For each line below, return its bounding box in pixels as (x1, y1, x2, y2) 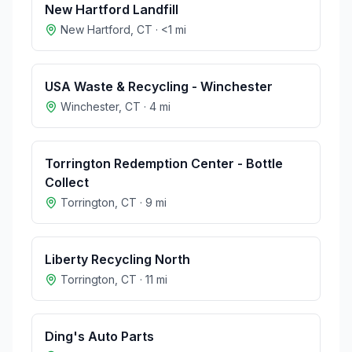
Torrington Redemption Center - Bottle (45, 156, 283, 171)
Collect (45, 174, 89, 190)
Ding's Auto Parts (45, 328, 154, 344)
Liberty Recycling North (45, 251, 190, 267)
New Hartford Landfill (45, 2, 178, 17)
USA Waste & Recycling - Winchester (45, 79, 273, 94)
